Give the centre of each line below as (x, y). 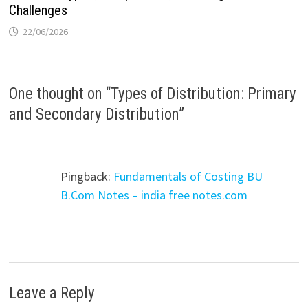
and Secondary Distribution (94, 114)
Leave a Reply (52, 294)
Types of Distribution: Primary (204, 93)
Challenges (38, 10)
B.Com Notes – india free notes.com (154, 195)
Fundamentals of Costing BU (188, 176)
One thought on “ (60, 93)
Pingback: (87, 176)
